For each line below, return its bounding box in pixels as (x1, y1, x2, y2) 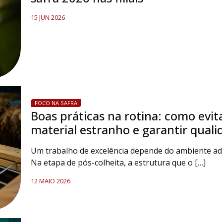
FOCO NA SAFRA (34, 99, 77, 107)
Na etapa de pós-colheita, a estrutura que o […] (30, 157, 206, 168)
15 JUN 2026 (30, 13, 65, 22)
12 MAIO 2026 (30, 176, 70, 185)
